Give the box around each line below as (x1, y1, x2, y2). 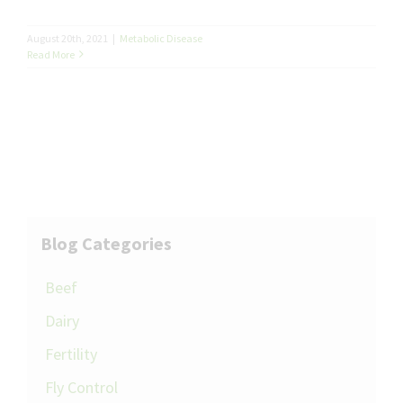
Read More (27, 47, 75, 61)
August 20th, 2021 (27, 31, 108, 45)
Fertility (45, 343, 97, 364)
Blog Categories (40, 231, 172, 255)
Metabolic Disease (120, 31, 202, 45)
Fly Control (45, 376, 118, 398)
